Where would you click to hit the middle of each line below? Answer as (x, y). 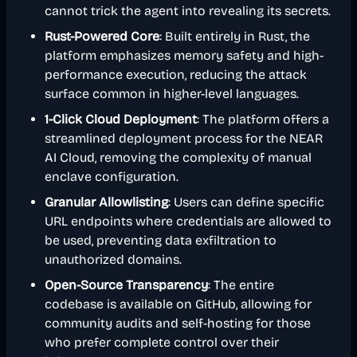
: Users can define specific (246, 202)
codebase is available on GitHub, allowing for (178, 304)
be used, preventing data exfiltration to (161, 240)
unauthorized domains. (113, 259)
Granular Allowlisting (106, 202)
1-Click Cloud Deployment (121, 119)
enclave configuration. (112, 177)
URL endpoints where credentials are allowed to (188, 221)
